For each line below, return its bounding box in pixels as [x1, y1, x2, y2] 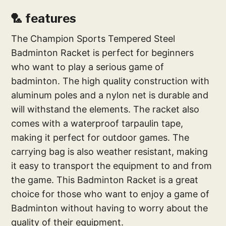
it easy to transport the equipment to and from [11, 160, 212, 171]
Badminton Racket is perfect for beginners [11, 47, 194, 58]
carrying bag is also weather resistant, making [11, 146, 208, 157]
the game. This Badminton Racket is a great [11, 174, 199, 185]
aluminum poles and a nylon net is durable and [11, 89, 209, 100]
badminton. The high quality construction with [11, 75, 210, 86]
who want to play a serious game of [11, 61, 164, 72]
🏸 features [11, 11, 77, 26]
